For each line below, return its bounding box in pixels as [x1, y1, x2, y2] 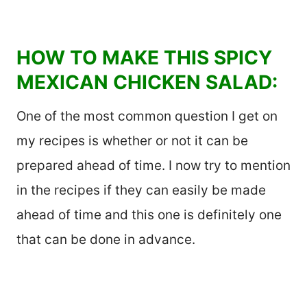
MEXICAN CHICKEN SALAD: [16, 70, 278, 94]
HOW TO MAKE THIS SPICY [16, 45, 272, 69]
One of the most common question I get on [16, 108, 278, 124]
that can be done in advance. [16, 231, 195, 247]
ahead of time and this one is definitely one [16, 206, 282, 223]
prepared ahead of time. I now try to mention [16, 157, 291, 173]
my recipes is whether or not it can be [16, 132, 248, 149]
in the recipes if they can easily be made [16, 182, 266, 198]
